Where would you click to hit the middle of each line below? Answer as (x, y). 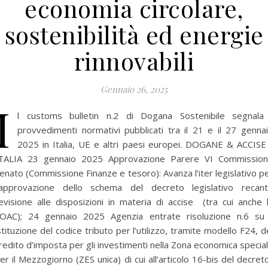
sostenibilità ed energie (134, 34)
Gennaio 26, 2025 (134, 89)
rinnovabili (134, 61)
